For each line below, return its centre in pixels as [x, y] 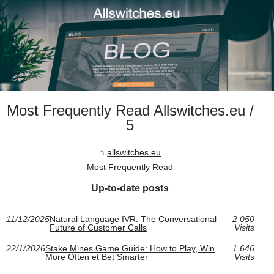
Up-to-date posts [130, 188]
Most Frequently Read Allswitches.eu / [130, 111]
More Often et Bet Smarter [97, 257]
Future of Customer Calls [98, 228]
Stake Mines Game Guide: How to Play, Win [130, 249]
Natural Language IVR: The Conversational [133, 219]
